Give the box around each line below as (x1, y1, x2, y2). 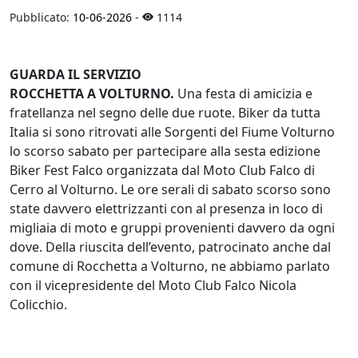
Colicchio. (10, 295, 67, 313)
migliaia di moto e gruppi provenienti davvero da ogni (10, 218, 335, 237)
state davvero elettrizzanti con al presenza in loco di (10, 199, 323, 217)
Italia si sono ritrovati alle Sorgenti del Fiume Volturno (10, 122, 335, 141)
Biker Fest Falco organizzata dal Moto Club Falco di (10, 161, 315, 179)
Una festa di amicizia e (174, 84, 312, 102)
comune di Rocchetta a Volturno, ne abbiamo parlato (10, 257, 330, 275)
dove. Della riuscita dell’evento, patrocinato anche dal (10, 237, 331, 256)
